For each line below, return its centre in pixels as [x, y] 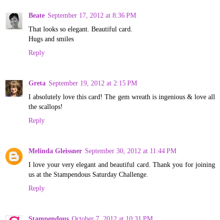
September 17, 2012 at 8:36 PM [92, 15]
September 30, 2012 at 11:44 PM [131, 151]
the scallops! [46, 106]
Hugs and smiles [51, 39]
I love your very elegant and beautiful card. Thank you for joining [122, 164]
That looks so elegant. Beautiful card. [81, 29]
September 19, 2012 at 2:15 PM [93, 83]
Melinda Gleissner [55, 151]
